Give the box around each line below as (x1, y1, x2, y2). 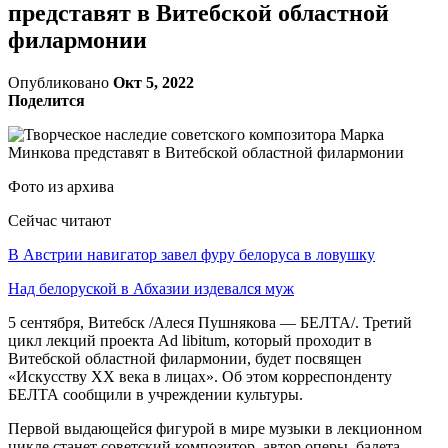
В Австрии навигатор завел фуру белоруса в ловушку (8, 245, 375, 263)
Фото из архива (8, 177, 114, 195)
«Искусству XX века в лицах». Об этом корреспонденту (8, 367, 392, 385)
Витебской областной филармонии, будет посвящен (8, 349, 362, 367)
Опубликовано (8, 73, 113, 91)
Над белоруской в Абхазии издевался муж (8, 279, 294, 297)
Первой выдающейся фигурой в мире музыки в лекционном (8, 419, 422, 437)
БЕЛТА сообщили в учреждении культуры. (8, 385, 303, 403)
